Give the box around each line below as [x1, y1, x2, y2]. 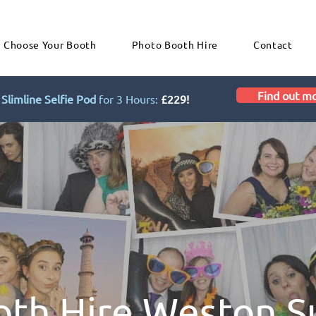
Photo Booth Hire [131, 38, 218, 51]
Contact [253, 38, 293, 51]
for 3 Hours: [96, 92, 158, 106]
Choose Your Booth [3, 38, 97, 51]
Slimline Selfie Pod [1, 92, 96, 106]
